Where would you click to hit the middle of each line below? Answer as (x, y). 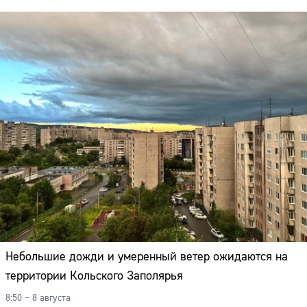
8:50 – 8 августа (38, 298)
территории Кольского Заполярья (94, 276)
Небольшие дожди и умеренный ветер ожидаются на (147, 257)
